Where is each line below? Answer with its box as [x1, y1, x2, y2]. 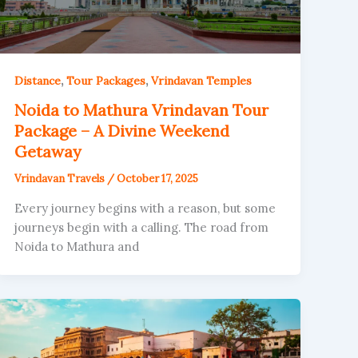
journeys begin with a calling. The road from [14, 220, 269, 236]
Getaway [14, 141, 82, 162]
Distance [14, 74, 62, 89]
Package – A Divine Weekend [14, 121, 230, 141]
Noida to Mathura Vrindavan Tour [14, 100, 269, 121]
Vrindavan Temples [151, 74, 253, 89]
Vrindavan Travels [14, 172, 108, 186]
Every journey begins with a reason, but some [14, 201, 276, 217]
